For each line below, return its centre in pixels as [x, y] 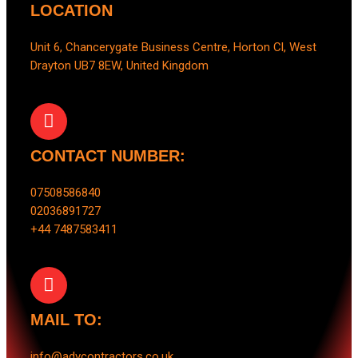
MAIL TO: [66, 319]
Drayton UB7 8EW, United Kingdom [119, 65]
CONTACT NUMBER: [108, 155]
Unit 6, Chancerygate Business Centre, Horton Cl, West [173, 47]
